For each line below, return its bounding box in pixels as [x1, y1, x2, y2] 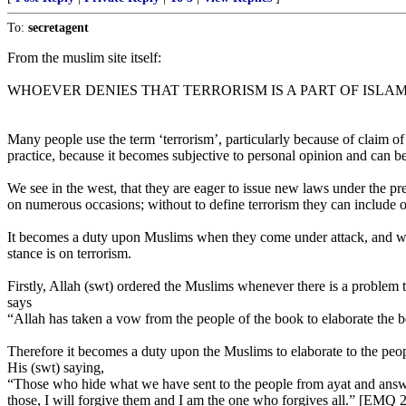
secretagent [28, 21, 89, 34]
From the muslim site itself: [7, 50, 161, 65]
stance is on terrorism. [7, 246, 131, 261]
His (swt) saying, [7, 360, 104, 375]
